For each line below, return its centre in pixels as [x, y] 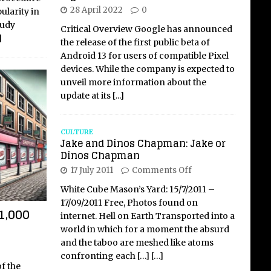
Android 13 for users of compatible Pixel [144, 56]
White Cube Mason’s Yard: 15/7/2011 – [137, 190]
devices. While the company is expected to [147, 69]
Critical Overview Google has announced [146, 29]
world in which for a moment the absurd [145, 230]
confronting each [99, 256]
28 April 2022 [96, 10]
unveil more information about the [133, 83]
